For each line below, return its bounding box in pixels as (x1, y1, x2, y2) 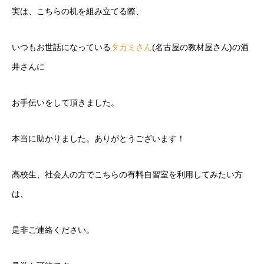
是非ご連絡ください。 (12, 225, 94, 235)
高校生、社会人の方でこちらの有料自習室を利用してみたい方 (12, 170, 243, 180)
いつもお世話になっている (12, 42, 111, 52)
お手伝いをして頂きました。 (12, 98, 119, 108)
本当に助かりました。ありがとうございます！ (12, 134, 185, 144)
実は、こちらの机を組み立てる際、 (12, 6, 144, 16)
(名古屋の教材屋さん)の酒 (152, 42, 249, 52)
